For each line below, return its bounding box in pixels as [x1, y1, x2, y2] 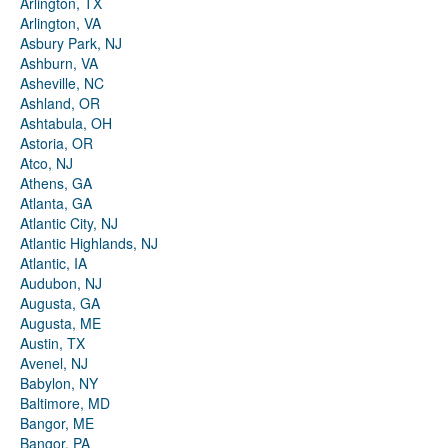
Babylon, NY [20, 373, 98, 394]
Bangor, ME [20, 413, 94, 434]
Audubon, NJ [20, 273, 102, 294]
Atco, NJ [20, 153, 73, 174]
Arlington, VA [20, 13, 101, 34]
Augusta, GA [20, 293, 100, 314]
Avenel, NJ [20, 353, 88, 374]
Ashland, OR [20, 93, 100, 114]
